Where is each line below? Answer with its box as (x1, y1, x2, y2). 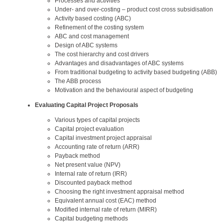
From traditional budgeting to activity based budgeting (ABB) (55, 69, 217, 76)
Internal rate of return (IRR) (55, 170, 127, 177)
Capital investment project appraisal (55, 134, 152, 141)
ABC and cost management (55, 33, 129, 40)
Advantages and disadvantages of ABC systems (55, 60, 184, 67)
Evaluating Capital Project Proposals (35, 102, 138, 109)
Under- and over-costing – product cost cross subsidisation (55, 6, 213, 13)
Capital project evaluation (55, 125, 124, 132)
